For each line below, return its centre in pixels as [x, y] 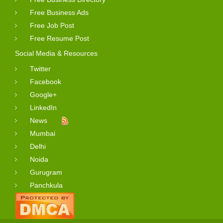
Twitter [40, 68]
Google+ [43, 94]
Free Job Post [52, 25]
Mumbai [43, 133]
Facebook [46, 81]
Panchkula [46, 185]
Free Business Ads [59, 12]
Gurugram [46, 172]
